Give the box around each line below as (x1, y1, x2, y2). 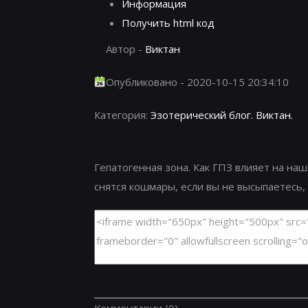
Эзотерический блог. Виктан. (151, 107, 293, 122)
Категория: (94, 107, 151, 122)
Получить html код (122, 15, 214, 30)
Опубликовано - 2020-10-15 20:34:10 (106, 74, 289, 89)
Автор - (106, 41, 145, 56)
